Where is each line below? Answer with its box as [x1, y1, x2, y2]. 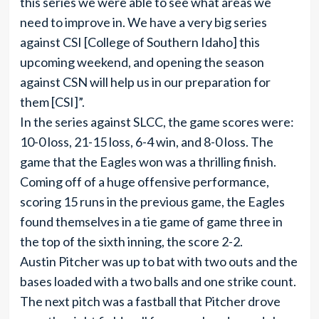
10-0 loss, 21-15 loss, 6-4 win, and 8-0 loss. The [19, 133, 273, 150]
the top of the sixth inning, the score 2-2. [19, 233, 243, 249]
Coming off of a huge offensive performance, [19, 173, 269, 189]
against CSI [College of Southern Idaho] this [19, 33, 260, 50]
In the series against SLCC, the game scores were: [19, 113, 294, 130]
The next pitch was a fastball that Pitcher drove [19, 293, 281, 309]
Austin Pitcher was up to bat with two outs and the [19, 253, 298, 269]
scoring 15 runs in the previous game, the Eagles [19, 193, 285, 209]
